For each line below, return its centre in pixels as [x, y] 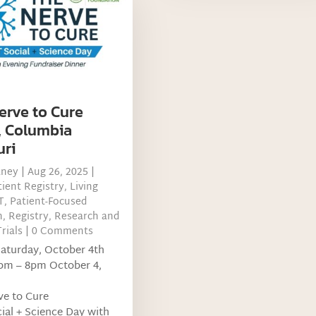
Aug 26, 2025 [57, 172]
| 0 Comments [57, 231]
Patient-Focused [48, 202]
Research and [86, 217]
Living [84, 187]
